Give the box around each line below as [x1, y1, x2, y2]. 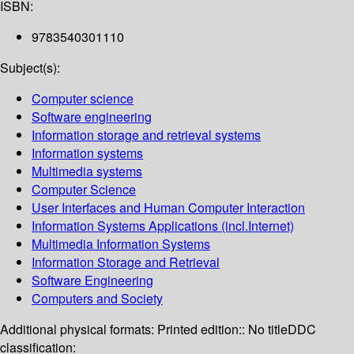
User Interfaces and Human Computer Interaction [32, 198, 305, 217]
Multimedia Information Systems [32, 235, 210, 254]
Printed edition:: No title [157, 320, 288, 339]
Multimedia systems [32, 162, 142, 181]
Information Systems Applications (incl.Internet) [32, 217, 294, 235]
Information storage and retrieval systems [32, 126, 261, 145]
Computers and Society [32, 289, 163, 308]
